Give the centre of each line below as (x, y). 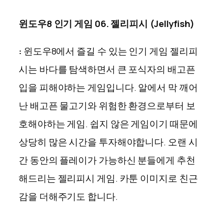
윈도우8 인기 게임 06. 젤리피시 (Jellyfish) (107, 24)
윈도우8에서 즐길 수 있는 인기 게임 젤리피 (110, 51)
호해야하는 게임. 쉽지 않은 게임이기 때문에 (108, 124)
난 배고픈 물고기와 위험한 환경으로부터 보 (107, 105)
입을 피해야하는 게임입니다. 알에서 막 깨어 (108, 87)
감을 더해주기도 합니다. (69, 196)
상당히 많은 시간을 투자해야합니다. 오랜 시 (108, 142)
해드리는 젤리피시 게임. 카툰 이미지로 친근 (108, 178)
